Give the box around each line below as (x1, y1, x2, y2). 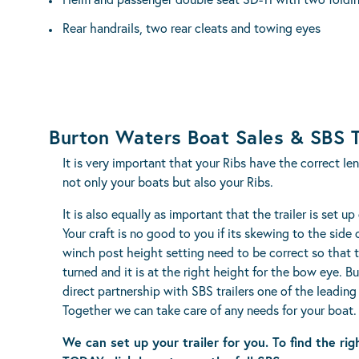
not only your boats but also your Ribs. (63, 173, 273, 190)
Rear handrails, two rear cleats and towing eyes (63, 19, 321, 36)
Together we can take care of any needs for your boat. (63, 301, 357, 318)
